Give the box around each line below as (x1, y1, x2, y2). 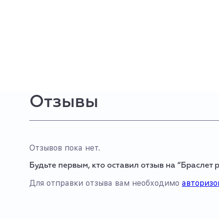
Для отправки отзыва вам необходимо (29, 178, 182, 188)
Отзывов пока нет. (29, 143, 100, 153)
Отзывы (29, 93, 98, 111)
